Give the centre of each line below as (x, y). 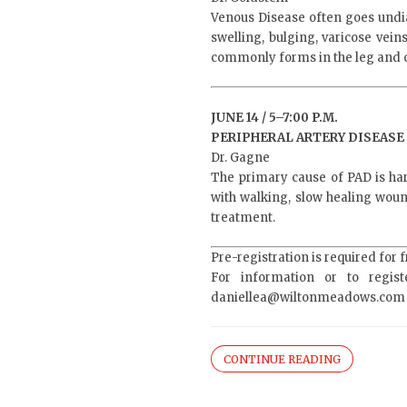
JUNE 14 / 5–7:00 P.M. (274, 118)
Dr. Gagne (240, 158)
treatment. (243, 218)
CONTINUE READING (282, 360)
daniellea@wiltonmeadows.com (308, 298)
